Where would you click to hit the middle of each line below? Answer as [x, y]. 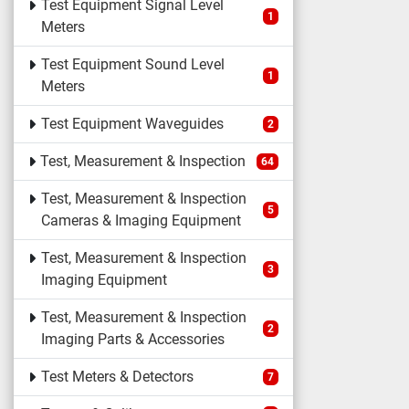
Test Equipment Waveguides [132, 124]
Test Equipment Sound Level [132, 64]
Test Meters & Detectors [117, 377]
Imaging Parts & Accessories [132, 339]
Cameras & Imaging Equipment [141, 220]
